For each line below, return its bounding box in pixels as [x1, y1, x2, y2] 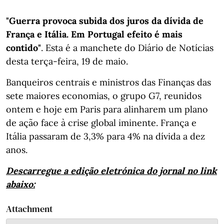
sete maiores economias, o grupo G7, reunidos [6, 89, 201, 101]
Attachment [6, 202, 52, 215]
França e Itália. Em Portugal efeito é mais [6, 28, 182, 40]
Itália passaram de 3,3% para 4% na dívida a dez [6, 130, 205, 142]
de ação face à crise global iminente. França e [6, 116, 196, 128]
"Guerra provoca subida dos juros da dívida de [6, 14, 203, 26]
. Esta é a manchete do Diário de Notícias [41, 41, 213, 53]
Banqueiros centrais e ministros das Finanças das [6, 76, 211, 88]
